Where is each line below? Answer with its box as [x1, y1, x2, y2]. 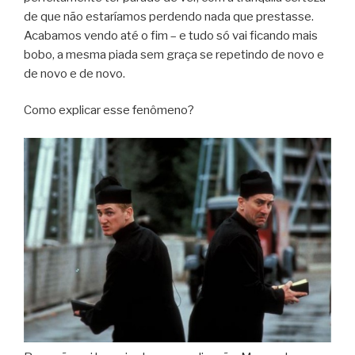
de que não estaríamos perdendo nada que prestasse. [24, 9, 314, 24]
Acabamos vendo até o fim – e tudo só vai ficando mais [24, 28, 318, 43]
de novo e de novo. [24, 66, 125, 81]
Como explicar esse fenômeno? [24, 103, 194, 118]
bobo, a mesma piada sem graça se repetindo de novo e [24, 47, 324, 62]
